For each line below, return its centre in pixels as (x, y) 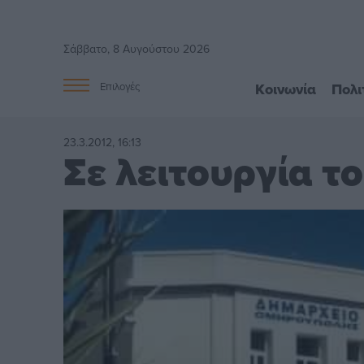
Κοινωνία (285, 89)
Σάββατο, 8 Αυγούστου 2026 (137, 49)
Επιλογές (120, 87)
